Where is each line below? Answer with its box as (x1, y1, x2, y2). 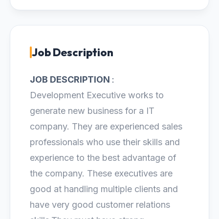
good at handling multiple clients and (30, 184, 178, 194)
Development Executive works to (30, 90, 164, 100)
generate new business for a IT (30, 106, 154, 116)
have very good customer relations (30, 199, 170, 210)
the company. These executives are (30, 168, 173, 178)
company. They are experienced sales (30, 121, 182, 131)
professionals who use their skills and (30, 137, 180, 147)
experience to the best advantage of (30, 153, 176, 163)
